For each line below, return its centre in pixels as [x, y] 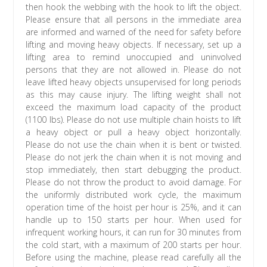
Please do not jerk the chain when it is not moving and [133, 157]
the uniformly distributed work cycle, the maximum [133, 195]
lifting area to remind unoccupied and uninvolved [133, 57]
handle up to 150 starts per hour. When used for [133, 220]
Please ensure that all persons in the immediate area [133, 20]
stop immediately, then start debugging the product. [133, 170]
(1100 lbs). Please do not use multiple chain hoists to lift [133, 120]
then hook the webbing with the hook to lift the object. [133, 7]
